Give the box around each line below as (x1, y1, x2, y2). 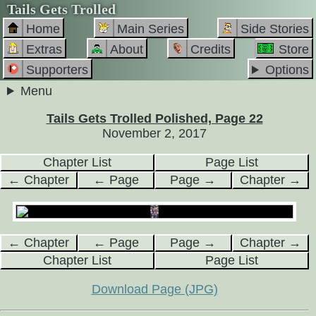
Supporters (26, 63, 88, 77)
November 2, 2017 (102, 126, 207, 140)
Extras (26, 42, 62, 56)
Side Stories (241, 22, 309, 36)
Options (265, 63, 309, 77)
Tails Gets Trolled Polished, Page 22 (46, 111, 263, 126)
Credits (190, 42, 231, 56)
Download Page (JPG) (91, 282, 218, 296)
